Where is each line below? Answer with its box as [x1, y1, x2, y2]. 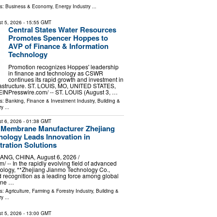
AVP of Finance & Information [8, 41, 108, 52]
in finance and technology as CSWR [8, 68, 103, 77]
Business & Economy [5, 3, 52, 10]
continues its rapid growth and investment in [8, 75, 124, 83]
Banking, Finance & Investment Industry [5, 97, 94, 104]
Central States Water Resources [8, 24, 116, 35]
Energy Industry [55, 3, 91, 10]
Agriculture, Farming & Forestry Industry [5, 187, 93, 195]
